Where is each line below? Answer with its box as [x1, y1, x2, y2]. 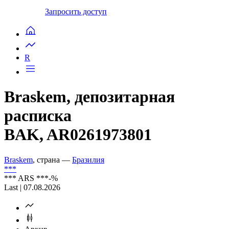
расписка [4, 106, 72, 125]
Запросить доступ [45, 7, 107, 16]
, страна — [33, 155, 72, 164]
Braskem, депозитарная [4, 87, 175, 106]
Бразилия [72, 155, 104, 164]
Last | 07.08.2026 [4, 182, 60, 192]
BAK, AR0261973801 [4, 125, 152, 144]
